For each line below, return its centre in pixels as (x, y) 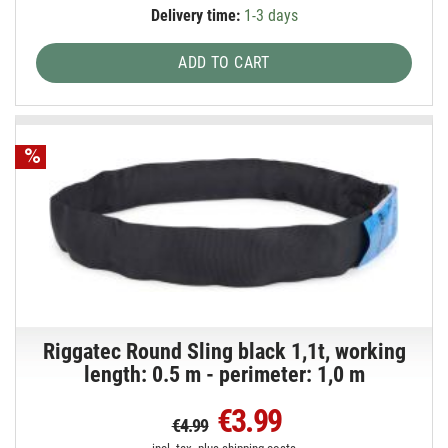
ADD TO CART (224, 63)
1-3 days (268, 16)
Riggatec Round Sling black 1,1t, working (224, 351)
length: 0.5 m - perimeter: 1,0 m (224, 374)
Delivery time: (195, 16)
